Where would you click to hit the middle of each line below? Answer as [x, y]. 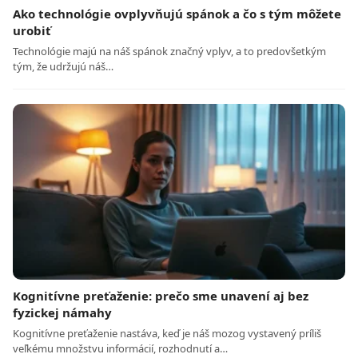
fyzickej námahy [62, 313]
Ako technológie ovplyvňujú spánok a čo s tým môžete [177, 14]
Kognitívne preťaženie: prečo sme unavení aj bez [161, 296]
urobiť [32, 31]
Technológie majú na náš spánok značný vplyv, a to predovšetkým [169, 52]
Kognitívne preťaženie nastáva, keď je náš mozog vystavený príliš [167, 334]
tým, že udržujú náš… [63, 67]
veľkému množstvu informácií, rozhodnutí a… [120, 349]
